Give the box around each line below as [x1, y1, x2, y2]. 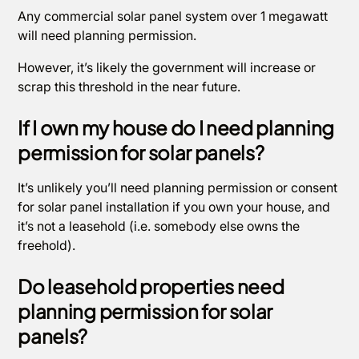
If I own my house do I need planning [18, 115, 334, 139]
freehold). [18, 237, 76, 253]
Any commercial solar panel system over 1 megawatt [18, 8, 329, 24]
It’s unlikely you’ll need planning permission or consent [18, 179, 338, 196]
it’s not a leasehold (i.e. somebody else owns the [18, 218, 301, 234]
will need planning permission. [18, 27, 200, 43]
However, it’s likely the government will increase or [18, 59, 317, 75]
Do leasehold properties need [18, 274, 284, 298]
